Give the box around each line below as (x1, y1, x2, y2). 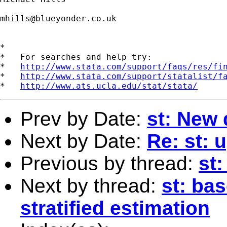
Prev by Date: (20, 107, 147, 130)
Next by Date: (20, 130, 147, 152)
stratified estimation (20, 197, 210, 219)
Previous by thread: (20, 152, 199, 174)
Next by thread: (20, 174, 162, 197)
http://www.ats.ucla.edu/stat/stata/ (20, 81, 198, 91)
